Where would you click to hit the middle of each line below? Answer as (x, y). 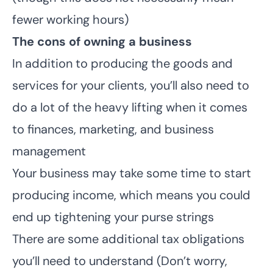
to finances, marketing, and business (113, 129)
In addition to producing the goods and (122, 63)
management (49, 151)
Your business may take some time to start (132, 173)
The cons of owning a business (102, 41)
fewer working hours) (70, 19)
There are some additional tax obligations (128, 239)
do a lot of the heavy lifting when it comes (130, 107)
